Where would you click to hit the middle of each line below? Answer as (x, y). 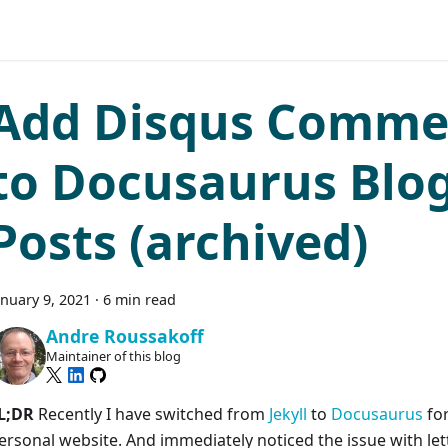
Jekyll (288, 413)
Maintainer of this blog (113, 356)
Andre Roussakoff (124, 336)
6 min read (139, 299)
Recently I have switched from (151, 413)
